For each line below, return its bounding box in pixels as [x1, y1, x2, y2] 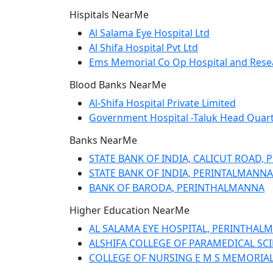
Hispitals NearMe [69, 8, 149, 21]
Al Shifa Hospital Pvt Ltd [89, 41, 198, 54]
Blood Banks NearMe [69, 78, 166, 91]
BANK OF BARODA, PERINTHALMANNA [89, 181, 264, 194]
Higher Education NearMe [69, 204, 190, 217]
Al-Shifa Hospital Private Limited [89, 96, 236, 110]
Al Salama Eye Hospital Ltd [89, 26, 210, 40]
